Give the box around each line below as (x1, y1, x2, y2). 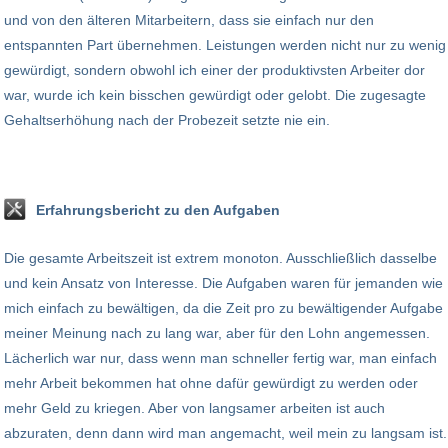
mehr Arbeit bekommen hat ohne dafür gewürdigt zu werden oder (4, 374, 418, 391)
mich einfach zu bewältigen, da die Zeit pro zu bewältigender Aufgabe (4, 299, 443, 316)
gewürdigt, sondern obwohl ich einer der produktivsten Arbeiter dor (4, 61, 425, 78)
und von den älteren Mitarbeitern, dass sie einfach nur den (4, 11, 374, 28)
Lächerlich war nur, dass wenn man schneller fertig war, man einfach (4, 349, 437, 366)
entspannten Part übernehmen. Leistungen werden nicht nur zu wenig (4, 36, 446, 53)
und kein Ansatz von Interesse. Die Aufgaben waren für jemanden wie (4, 274, 443, 291)
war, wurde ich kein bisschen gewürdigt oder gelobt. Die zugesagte (4, 86, 426, 103)
